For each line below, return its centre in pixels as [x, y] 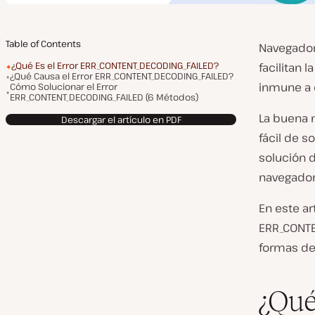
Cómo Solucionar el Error [64, 86]
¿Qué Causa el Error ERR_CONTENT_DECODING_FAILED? [122, 76]
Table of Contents [43, 44]
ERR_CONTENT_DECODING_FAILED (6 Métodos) [104, 97]
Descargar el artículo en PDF [121, 119]
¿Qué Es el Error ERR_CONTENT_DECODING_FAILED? [115, 65]
